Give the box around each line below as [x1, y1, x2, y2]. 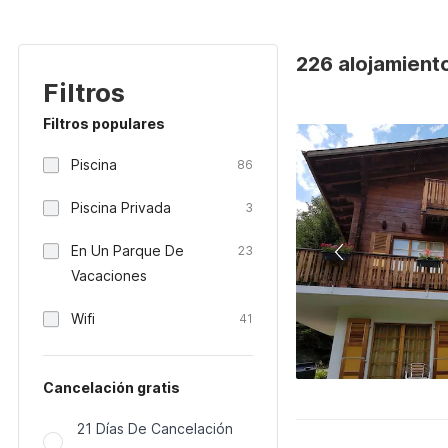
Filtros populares [43, 115, 165, 132]
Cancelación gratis [43, 379, 180, 396]
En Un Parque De [71, 242, 184, 259]
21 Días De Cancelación [77, 420, 233, 437]
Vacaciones [71, 267, 147, 284]
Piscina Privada [71, 199, 171, 216]
